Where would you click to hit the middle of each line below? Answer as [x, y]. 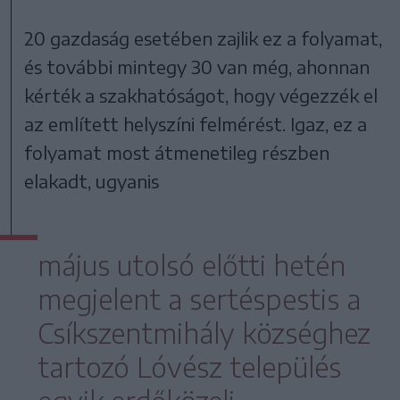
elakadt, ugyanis [92, 180]
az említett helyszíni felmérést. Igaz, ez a [196, 123]
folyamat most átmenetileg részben [177, 152]
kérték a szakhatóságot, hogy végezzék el [201, 95]
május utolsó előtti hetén [192, 265]
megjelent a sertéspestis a [199, 299]
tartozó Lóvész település [189, 367]
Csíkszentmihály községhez [204, 333]
